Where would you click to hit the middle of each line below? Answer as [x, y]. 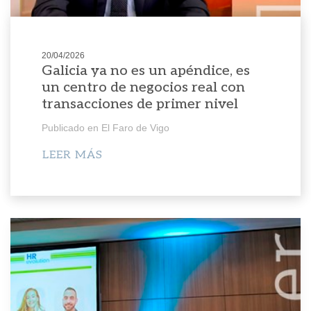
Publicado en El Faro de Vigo [105, 128]
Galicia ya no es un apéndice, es [145, 71]
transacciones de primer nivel [140, 104]
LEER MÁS [72, 155]
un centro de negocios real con [143, 88]
